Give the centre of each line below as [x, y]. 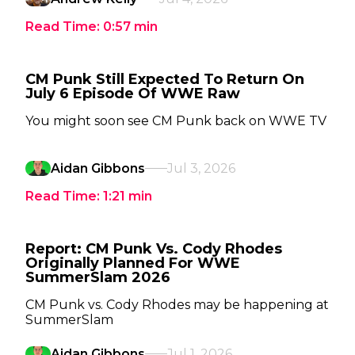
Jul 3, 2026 [201, 168]
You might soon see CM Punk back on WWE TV [176, 121]
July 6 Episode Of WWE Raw [133, 94]
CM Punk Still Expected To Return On [165, 79]
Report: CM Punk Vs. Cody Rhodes [154, 249]
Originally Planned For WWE [133, 263]
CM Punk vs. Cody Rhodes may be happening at [177, 305]
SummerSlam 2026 [98, 277]
